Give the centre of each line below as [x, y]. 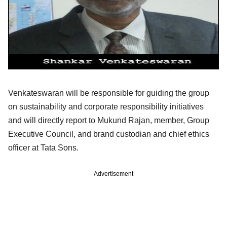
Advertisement [113, 174]
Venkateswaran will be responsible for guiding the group [109, 93]
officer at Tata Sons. [43, 148]
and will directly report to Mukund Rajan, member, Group [109, 121]
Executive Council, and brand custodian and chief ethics [109, 134]
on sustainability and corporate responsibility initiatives [106, 107]
